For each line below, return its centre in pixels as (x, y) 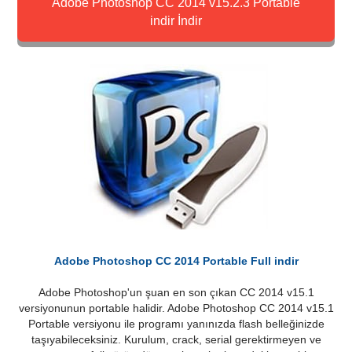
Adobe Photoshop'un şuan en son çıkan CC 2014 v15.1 (176, 292)
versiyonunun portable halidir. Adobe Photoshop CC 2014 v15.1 (176, 308)
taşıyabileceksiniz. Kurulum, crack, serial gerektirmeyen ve (176, 339)
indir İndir (176, 21)
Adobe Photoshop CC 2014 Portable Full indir (176, 261)
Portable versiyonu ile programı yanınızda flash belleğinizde (176, 324)
